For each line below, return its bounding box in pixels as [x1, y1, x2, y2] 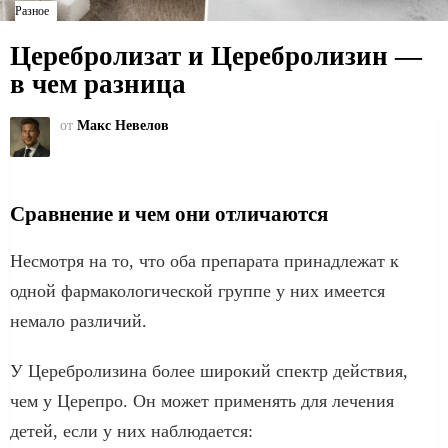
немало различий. [10, 310, 147, 331]
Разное [15, 4, 49, 18]
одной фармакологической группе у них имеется [10, 280, 385, 301]
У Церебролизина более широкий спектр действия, [10, 360, 408, 381]
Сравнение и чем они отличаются [10, 201, 328, 226]
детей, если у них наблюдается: [10, 420, 253, 441]
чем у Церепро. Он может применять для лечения [10, 390, 394, 411]
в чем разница [10, 69, 186, 99]
